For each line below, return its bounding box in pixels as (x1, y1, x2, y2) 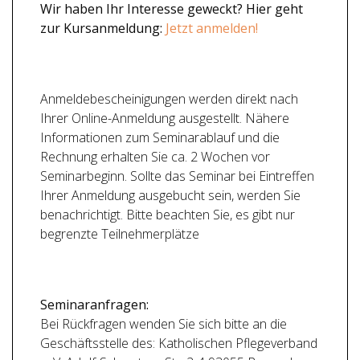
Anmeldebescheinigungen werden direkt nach (40, 90, 298, 108)
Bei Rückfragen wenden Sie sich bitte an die (40, 315, 287, 333)
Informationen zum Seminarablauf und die (40, 129, 280, 146)
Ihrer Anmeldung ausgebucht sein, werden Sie (40, 186, 301, 204)
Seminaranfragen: (40, 296, 149, 313)
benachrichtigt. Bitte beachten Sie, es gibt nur (40, 206, 295, 223)
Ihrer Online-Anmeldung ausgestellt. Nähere (40, 109, 289, 127)
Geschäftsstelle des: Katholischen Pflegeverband (40, 334, 317, 352)
